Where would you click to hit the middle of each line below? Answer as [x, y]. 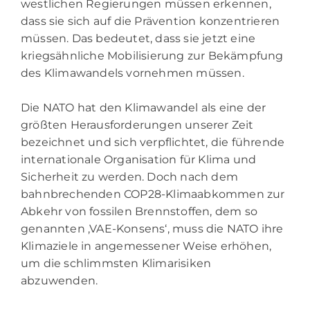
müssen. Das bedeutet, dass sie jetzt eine [138, 38]
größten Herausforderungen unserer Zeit [137, 125]
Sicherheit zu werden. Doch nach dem [129, 176]
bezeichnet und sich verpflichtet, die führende [153, 142]
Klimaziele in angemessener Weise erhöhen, [146, 246]
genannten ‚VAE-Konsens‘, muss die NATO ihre [152, 228]
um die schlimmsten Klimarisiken [116, 263]
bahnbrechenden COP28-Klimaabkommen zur [153, 194]
